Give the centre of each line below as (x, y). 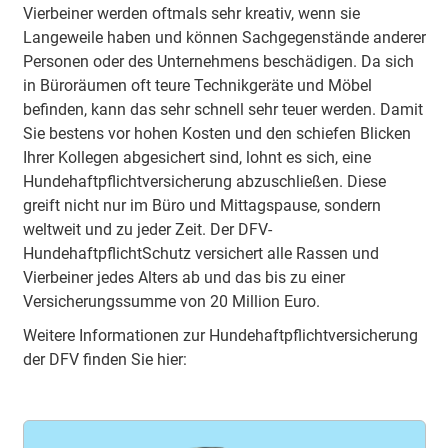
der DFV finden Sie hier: (104, 359)
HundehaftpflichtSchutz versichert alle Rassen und (200, 253)
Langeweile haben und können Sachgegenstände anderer (224, 37)
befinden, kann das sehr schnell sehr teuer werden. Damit (222, 109)
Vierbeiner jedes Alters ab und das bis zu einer (183, 277)
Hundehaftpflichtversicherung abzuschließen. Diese (204, 181)
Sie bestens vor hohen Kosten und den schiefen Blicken (216, 133)
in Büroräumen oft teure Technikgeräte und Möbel (197, 85)
